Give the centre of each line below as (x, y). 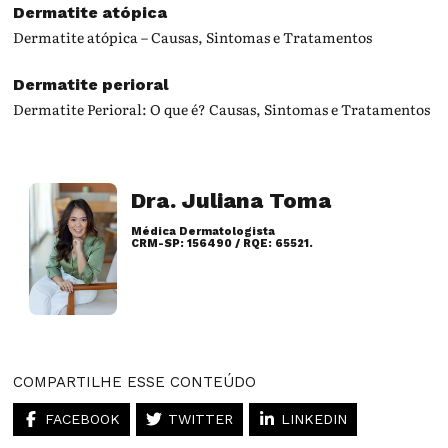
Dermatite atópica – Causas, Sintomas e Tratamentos (193, 36)
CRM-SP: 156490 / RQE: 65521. (222, 243)
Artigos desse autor (213, 285)
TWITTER (201, 418)
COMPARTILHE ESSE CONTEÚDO (135, 381)
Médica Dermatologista (203, 231)
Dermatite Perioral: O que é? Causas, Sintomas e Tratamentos (222, 108)
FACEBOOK (83, 418)
